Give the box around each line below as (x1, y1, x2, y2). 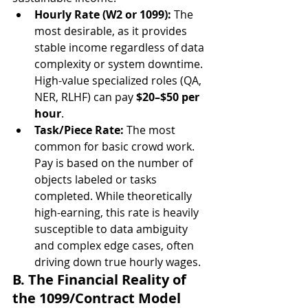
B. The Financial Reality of (12, 270, 190, 289)
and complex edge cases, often (34, 238, 197, 253)
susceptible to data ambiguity (34, 221, 190, 236)
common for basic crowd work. (34, 139, 197, 154)
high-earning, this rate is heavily (34, 205, 201, 220)
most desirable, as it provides (34, 23, 190, 38)
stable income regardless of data (34, 40, 207, 55)
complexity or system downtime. (34, 56, 206, 71)
